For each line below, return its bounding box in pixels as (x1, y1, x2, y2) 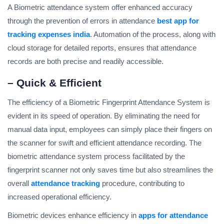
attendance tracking (31, 179, 100, 188)
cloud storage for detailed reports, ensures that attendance (7, 43, 196, 52)
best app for (157, 16, 199, 25)
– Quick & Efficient (7, 77, 101, 89)
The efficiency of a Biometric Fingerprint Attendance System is (7, 98, 210, 107)
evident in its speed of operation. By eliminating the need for (7, 111, 200, 120)
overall (7, 179, 31, 188)
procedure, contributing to (100, 179, 184, 188)
